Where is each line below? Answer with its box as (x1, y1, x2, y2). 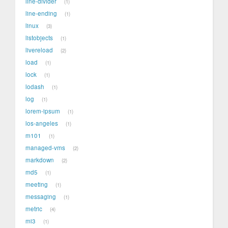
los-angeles (25, 119, 58, 128)
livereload (25, 46, 53, 54)
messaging (25, 192, 56, 201)
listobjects (25, 34, 53, 42)
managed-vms (25, 144, 65, 152)
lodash (25, 82, 44, 91)
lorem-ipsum (25, 107, 60, 116)
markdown (25, 156, 54, 164)
